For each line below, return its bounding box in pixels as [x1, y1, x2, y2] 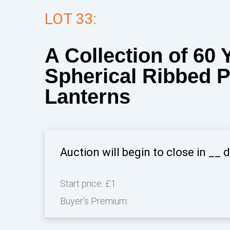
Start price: [60, 178, 105, 189]
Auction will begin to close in [60, 146, 208, 159]
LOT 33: [45, 10, 97, 28]
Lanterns [45, 85, 130, 108]
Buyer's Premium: [60, 196, 128, 206]
